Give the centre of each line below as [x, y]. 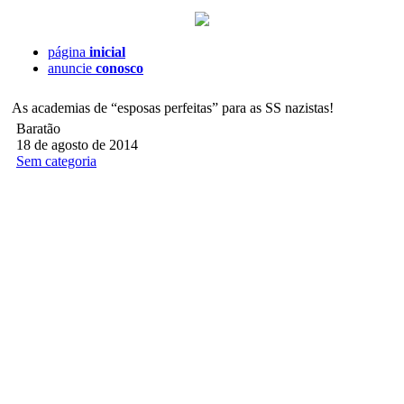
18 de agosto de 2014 [77, 145]
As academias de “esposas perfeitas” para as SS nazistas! [173, 108]
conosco [119, 68]
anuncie [72, 68]
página [69, 52]
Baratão [38, 129]
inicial [107, 52]
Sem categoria [56, 161]
